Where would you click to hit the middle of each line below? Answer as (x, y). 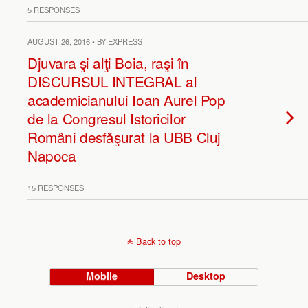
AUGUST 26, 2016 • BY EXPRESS (85, 41)
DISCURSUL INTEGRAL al (112, 81)
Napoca (52, 155)
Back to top (158, 241)
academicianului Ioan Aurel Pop (126, 100)
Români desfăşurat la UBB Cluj (124, 137)
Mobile (102, 276)
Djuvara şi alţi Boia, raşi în (108, 63)
